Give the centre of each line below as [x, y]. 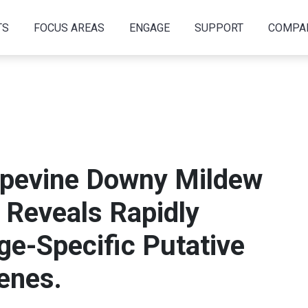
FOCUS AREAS [69, 27]
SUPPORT [219, 27]
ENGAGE [149, 27]
